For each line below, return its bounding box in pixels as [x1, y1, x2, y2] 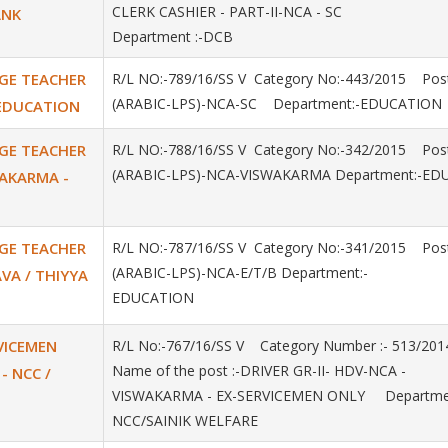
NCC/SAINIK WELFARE [112, 411, 262, 430]
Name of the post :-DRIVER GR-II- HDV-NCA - [112, 361, 406, 380]
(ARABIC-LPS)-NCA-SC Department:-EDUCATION [112, 94, 442, 113]
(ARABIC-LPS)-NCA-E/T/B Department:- [112, 263, 368, 282]
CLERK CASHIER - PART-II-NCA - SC [112, 2, 342, 21]
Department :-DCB [112, 27, 233, 46]
